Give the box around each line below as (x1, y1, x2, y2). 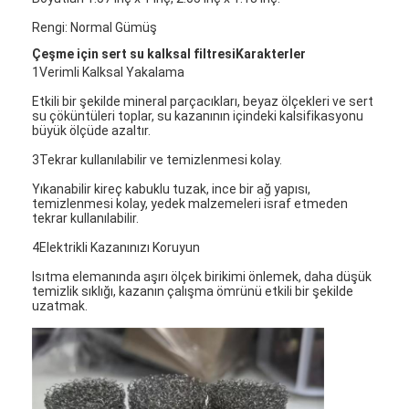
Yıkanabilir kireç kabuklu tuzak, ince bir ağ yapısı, (32, 181, 311, 196)
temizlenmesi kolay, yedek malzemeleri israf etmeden (32, 195, 349, 211)
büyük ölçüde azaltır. (32, 122, 152, 138)
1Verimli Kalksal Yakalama (32, 64, 185, 79)
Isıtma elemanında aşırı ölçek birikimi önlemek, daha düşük (32, 268, 372, 284)
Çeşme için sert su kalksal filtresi (32, 46, 236, 61)
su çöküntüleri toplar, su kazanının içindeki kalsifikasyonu (32, 108, 364, 123)
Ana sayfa (53, 297, 113, 312)
